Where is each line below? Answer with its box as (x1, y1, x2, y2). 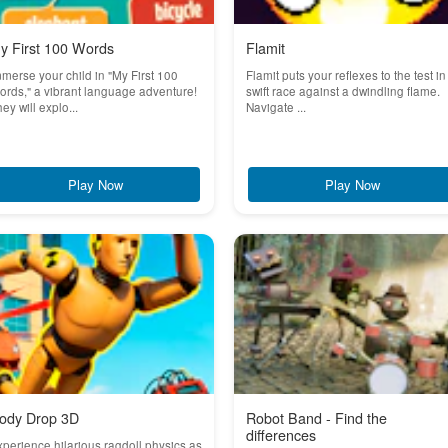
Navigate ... (246, 99, 306, 115)
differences (246, 425, 316, 445)
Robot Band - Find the (246, 408, 387, 428)
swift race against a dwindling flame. (246, 83, 440, 99)
